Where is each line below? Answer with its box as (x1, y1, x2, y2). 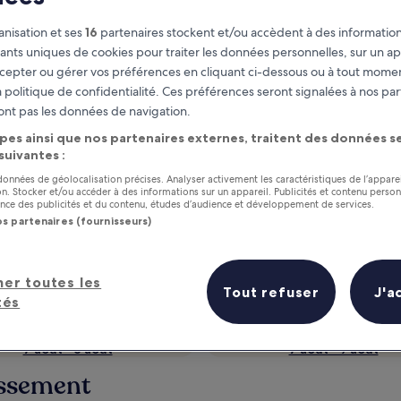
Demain (44, 321, 91, 337)
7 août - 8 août (22, 341, 113, 357)
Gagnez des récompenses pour (73, 189, 320, 213)
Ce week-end (292, 321, 375, 337)
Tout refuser (223, 282, 320, 301)
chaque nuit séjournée (73, 210, 251, 235)
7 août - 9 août (288, 341, 379, 357)
